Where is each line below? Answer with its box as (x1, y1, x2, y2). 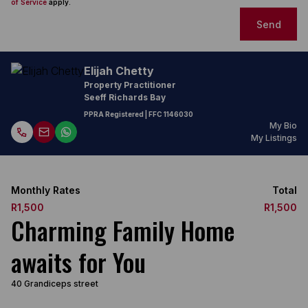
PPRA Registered (84, 110, 144, 118)
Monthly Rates (11, 184, 80, 196)
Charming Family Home (11, 212, 234, 248)
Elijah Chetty (84, 64, 154, 78)
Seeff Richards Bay (84, 92, 166, 102)
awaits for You (11, 243, 146, 280)
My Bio (269, 120, 297, 131)
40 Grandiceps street (11, 278, 98, 289)
